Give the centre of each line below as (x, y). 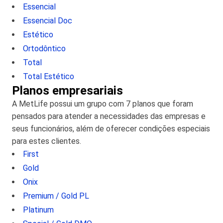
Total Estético (49, 76)
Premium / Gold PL (56, 196)
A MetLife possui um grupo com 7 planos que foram (103, 104)
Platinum (38, 210)
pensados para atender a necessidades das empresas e (109, 116)
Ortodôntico (44, 49)
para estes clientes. (47, 141)
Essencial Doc (48, 21)
